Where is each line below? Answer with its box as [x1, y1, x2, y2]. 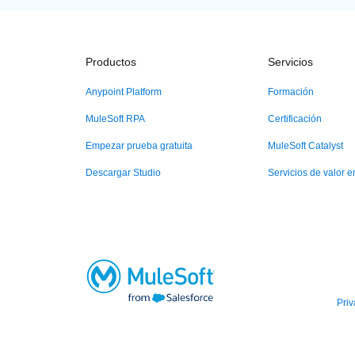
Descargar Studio [86, 167, 161, 178]
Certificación [268, 113, 323, 124]
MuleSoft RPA [86, 113, 145, 124]
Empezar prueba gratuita [86, 140, 193, 151]
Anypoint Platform [86, 86, 162, 97]
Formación [268, 86, 315, 97]
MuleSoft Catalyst [268, 140, 344, 151]
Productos [86, 55, 136, 68]
